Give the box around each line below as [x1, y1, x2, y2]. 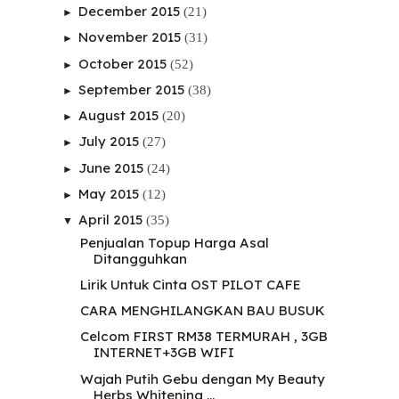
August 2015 [78, 107, 162, 125]
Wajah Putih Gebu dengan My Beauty [79, 370, 325, 387]
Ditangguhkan [93, 249, 187, 267]
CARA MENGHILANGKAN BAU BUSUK [79, 302, 325, 320]
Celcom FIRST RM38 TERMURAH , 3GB [79, 328, 328, 346]
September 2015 [78, 80, 188, 98]
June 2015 [78, 159, 147, 176]
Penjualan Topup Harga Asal [79, 233, 269, 251]
